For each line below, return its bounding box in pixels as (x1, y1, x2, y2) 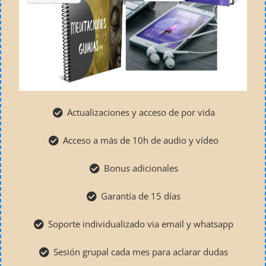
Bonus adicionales (103, 162, 178, 175)
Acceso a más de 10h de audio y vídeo (63, 134, 219, 147)
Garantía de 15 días (101, 190, 181, 202)
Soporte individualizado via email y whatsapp (48, 218, 234, 230)
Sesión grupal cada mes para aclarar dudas (53, 246, 229, 258)
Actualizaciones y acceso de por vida (66, 106, 215, 119)
